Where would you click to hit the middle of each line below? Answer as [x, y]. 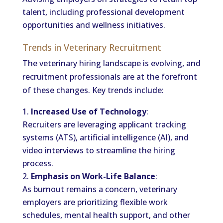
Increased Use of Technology [88, 111]
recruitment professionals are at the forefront [110, 77]
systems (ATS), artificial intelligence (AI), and [105, 137]
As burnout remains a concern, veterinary [100, 189]
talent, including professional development [103, 12]
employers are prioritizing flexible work [95, 202]
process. [38, 163]
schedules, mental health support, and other [106, 215]
